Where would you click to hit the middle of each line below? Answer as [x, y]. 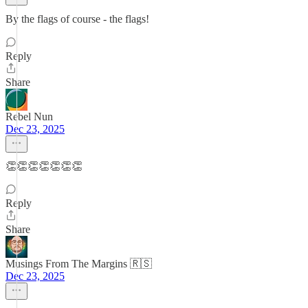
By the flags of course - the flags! [77, 19]
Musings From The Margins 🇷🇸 [79, 264]
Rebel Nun [29, 117]
